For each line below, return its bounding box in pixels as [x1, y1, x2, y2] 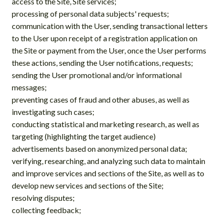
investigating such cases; [12, 107, 94, 116]
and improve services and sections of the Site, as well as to [12, 168, 204, 178]
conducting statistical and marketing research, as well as [12, 119, 199, 129]
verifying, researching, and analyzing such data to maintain [12, 156, 205, 165]
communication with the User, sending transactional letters [12, 21, 208, 30]
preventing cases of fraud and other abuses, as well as [12, 94, 190, 104]
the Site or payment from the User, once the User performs [12, 45, 206, 55]
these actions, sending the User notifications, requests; [12, 57, 193, 67]
